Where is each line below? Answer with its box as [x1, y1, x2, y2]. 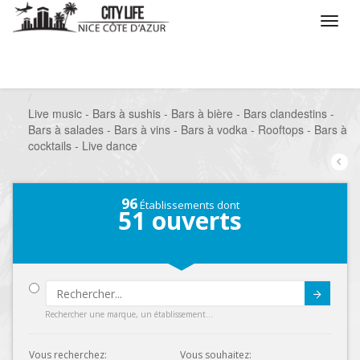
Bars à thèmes [266, 73, 340, 89]
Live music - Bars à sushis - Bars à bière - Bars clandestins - [28, 105, 334, 121]
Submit [242, 294, 279, 310]
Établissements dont [137, 198, 239, 212]
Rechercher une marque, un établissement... [45, 309, 213, 320]
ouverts [145, 204, 242, 237]
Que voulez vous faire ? [47, 73, 168, 89]
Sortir [203, 73, 231, 89]
